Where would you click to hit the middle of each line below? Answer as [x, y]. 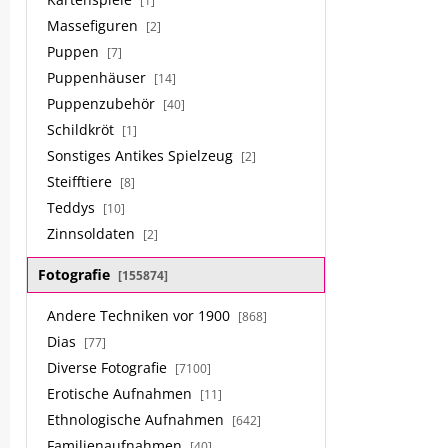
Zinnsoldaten [93, 233]
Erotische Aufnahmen [121, 393]
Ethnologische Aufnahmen [137, 419]
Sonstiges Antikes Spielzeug [142, 155]
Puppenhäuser [98, 77]
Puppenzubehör [103, 103]
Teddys [73, 207]
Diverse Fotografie [109, 367]
